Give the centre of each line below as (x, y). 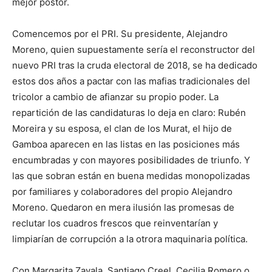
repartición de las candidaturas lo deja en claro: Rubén (129, 113)
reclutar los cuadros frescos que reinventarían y (115, 223)
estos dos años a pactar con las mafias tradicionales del (131, 81)
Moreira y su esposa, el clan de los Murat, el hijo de (122, 129)
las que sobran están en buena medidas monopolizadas (131, 176)
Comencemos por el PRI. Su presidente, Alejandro (120, 34)
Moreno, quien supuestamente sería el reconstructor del (134, 50)
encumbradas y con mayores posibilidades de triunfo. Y (131, 160)
